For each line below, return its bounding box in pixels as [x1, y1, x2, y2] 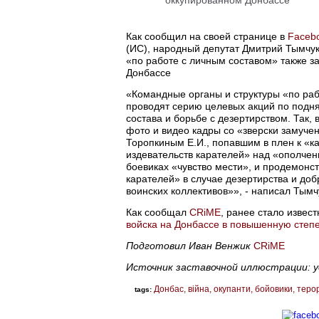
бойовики [255, 283, 293, 294]
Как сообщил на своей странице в [126, 30, 288, 42]
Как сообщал [126, 206, 189, 218]
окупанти [214, 283, 251, 294]
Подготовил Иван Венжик [126, 239, 253, 251]
